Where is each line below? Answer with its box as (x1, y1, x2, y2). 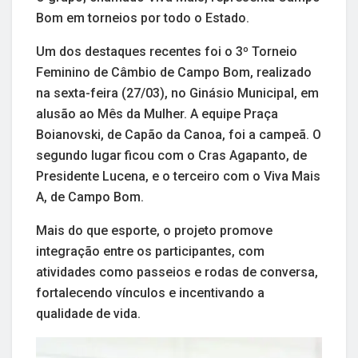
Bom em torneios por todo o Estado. (36, 10, 249, 26)
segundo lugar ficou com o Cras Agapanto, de (36, 147, 307, 163)
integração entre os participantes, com (36, 243, 265, 259)
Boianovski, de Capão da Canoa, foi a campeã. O (36, 126, 321, 142)
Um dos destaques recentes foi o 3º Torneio (36, 43, 297, 59)
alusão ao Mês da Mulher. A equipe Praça (36, 105, 278, 121)
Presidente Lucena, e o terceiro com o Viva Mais (36, 168, 320, 184)
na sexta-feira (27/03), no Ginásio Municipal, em (36, 85, 319, 101)
